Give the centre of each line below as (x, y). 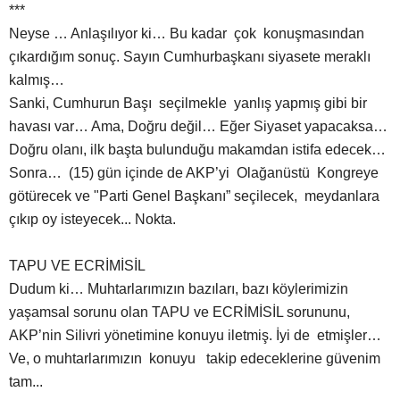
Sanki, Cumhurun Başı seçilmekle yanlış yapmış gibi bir (188, 104)
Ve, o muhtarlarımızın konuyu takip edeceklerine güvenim (195, 359)
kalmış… (37, 80)
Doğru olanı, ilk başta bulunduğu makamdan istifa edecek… (199, 150)
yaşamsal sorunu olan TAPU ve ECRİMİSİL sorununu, (179, 312)
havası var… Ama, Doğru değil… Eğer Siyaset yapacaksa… (198, 127)
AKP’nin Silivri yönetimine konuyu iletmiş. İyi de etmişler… (195, 336)
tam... (26, 382)
